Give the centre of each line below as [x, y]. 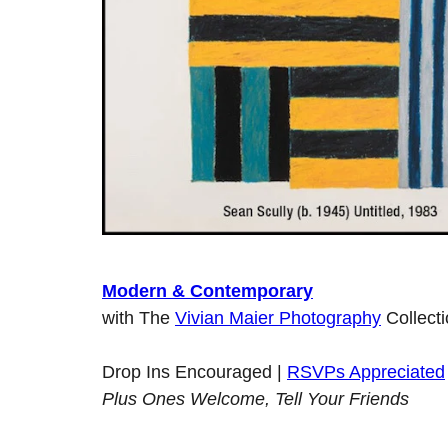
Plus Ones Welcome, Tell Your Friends [255, 399]
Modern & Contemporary [207, 291]
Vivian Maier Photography [278, 318]
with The [138, 318]
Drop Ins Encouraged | [194, 372]
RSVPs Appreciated [366, 372]
